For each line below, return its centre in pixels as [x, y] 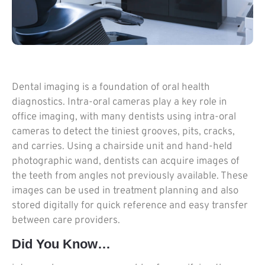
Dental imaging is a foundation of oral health [111, 87]
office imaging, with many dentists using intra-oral [124, 117]
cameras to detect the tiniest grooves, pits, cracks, [123, 132]
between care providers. [66, 220]
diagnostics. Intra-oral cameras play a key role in [119, 102]
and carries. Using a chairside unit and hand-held [122, 146]
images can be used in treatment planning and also [125, 191]
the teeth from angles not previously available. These [130, 176]
